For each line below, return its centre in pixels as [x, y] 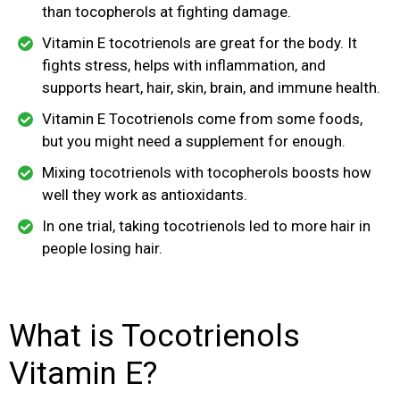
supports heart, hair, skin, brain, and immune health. [211, 87]
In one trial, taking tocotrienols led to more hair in [206, 225]
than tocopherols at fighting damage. [167, 11]
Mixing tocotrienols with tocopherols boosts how [207, 172]
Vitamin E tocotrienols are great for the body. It [200, 42]
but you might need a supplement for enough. [194, 141]
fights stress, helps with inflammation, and [184, 65]
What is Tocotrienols [154, 336]
